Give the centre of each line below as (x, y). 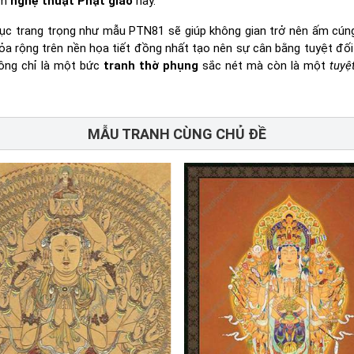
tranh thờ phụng (151, 66)
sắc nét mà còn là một (264, 66)
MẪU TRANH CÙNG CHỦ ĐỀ (177, 134)
